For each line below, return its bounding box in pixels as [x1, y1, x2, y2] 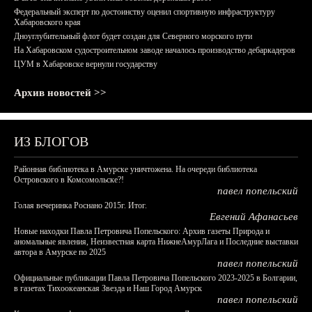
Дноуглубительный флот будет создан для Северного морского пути [14, 31, 252, 41]
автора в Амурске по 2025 [14, 247, 106, 257]
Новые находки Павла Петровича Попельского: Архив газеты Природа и [14, 226, 270, 236]
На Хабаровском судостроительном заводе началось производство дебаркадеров [14, 45, 295, 55]
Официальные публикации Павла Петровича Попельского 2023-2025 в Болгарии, [14, 273, 297, 283]
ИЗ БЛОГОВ [14, 134, 88, 149]
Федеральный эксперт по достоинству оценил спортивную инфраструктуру [14, 7, 275, 17]
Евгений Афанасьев [210, 211, 298, 222]
